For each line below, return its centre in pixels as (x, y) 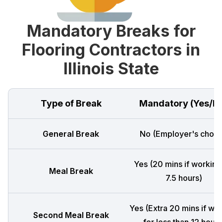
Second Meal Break (71, 215)
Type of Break (71, 103)
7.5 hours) (184, 178)
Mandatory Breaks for (111, 31)
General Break (71, 134)
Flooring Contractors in (111, 50)
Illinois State (111, 69)
